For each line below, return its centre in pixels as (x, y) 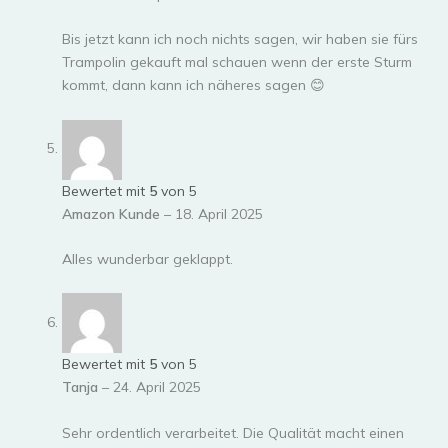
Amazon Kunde (113, 213)
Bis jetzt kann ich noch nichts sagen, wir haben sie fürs (240, 39)
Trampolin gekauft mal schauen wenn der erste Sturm (237, 62)
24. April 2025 (157, 387)
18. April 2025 (219, 213)
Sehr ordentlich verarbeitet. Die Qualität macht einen (233, 432)
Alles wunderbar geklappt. (147, 259)
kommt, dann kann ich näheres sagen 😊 (193, 85)
